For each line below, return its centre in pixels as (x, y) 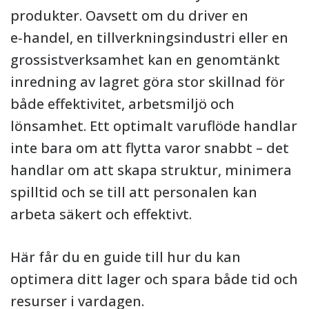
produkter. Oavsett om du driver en (129, 16)
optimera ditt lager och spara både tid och (154, 279)
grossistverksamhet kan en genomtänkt (145, 60)
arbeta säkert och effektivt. (101, 214)
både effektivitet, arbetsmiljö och (122, 104)
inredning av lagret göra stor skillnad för (148, 82)
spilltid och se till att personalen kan (134, 192)
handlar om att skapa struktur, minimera (151, 170)
